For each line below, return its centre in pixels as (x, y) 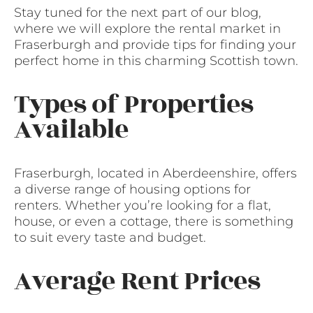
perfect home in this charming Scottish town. (156, 60)
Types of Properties (133, 104)
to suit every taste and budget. (110, 238)
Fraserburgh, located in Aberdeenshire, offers (155, 174)
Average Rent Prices (137, 282)
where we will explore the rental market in (147, 28)
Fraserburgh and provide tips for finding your (155, 44)
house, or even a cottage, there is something (154, 222)
